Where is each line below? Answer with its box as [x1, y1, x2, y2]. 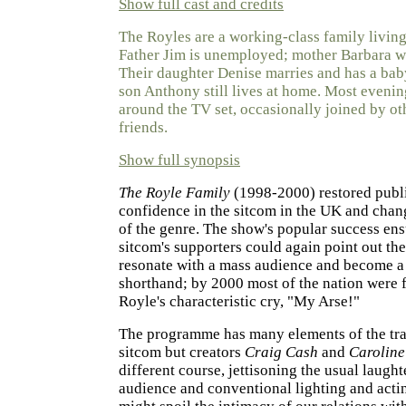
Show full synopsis [119, 151, 240, 169]
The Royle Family [119, 184, 230, 201]
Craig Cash [245, 343, 318, 361]
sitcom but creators [119, 343, 245, 361]
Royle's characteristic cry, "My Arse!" [119, 293, 360, 310]
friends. [119, 119, 168, 136]
